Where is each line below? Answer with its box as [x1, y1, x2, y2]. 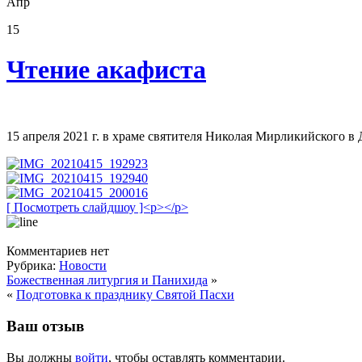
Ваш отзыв [6, 318, 84, 335]
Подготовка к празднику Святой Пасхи [16, 288, 234, 302]
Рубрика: [6, 259, 59, 273]
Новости [59, 259, 107, 273]
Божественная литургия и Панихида [6, 273, 208, 288]
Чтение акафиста [6, 54, 206, 84]
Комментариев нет [6, 244, 109, 259]
